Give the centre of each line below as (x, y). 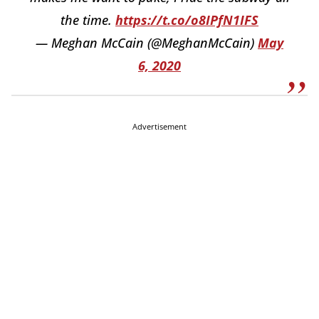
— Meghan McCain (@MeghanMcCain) (147, 43)
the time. (88, 20)
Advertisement (159, 127)
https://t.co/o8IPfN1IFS (187, 20)
